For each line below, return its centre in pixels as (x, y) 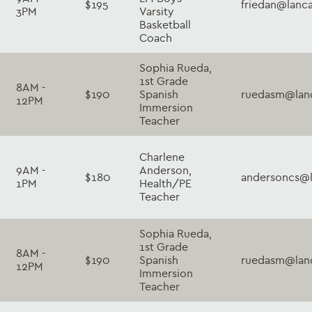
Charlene (162, 157)
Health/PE (165, 183)
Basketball (165, 24)
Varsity (157, 11)
